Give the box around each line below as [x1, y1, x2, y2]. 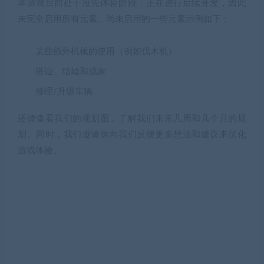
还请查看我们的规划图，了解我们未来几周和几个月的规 [18, 114, 246, 124]
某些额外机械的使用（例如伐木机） [35, 47, 177, 57]
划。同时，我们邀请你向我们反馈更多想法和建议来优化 [18, 130, 246, 140]
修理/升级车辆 [35, 87, 93, 97]
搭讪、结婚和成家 [35, 67, 106, 77]
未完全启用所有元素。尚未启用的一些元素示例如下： [18, 15, 230, 24]
